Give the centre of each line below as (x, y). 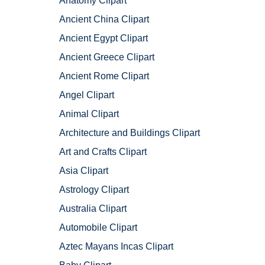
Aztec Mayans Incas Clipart (116, 247)
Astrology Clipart (94, 190)
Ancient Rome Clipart (104, 76)
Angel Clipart (87, 95)
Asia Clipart (84, 171)
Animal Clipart (89, 114)
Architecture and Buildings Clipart (130, 133)
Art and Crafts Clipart (103, 152)
